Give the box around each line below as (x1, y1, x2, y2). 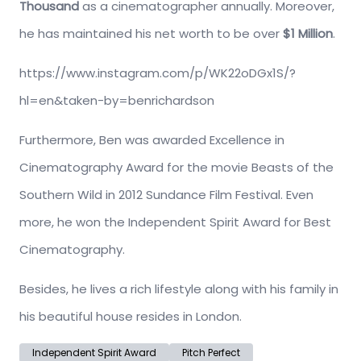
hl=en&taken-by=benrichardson (19, 91, 214, 109)
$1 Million (283, 24, 333, 42)
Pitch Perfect (182, 345, 240, 359)
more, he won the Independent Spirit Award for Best (19, 213, 331, 230)
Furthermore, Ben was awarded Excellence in (19, 131, 284, 148)
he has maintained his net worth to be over (19, 24, 283, 42)
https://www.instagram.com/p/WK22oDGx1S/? (19, 64, 296, 81)
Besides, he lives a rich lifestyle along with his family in (19, 280, 338, 297)
